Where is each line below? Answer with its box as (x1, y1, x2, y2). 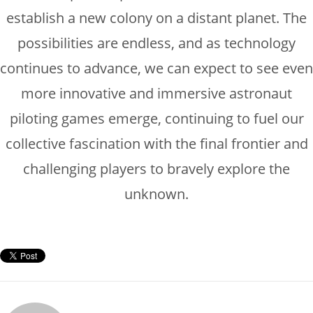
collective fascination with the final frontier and (5, 133, 308, 153)
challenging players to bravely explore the (23, 159, 290, 178)
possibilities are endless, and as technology (17, 33, 296, 52)
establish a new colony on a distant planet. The (6, 8, 307, 27)
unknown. (124, 184, 189, 203)
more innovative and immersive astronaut (21, 83, 292, 103)
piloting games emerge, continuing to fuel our (9, 108, 304, 128)
